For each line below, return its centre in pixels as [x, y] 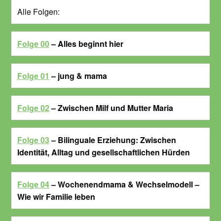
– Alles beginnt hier [86, 43]
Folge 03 [33, 140]
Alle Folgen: [38, 11]
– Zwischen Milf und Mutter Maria [111, 108]
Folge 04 [33, 184]
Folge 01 [33, 75]
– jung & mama [78, 75]
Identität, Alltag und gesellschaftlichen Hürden [104, 152]
